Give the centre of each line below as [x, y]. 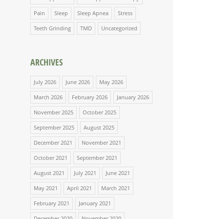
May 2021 [46, 188]
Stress [125, 13]
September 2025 [54, 127]
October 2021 [51, 157]
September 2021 [97, 157]
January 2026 [133, 97]
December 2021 [53, 142]
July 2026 [45, 82]
